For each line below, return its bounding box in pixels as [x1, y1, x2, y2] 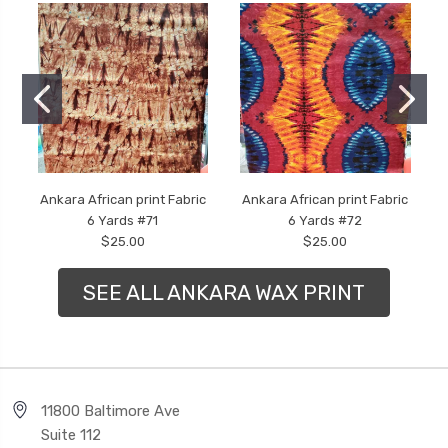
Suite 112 [41, 426, 101, 444]
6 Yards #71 [87, 213, 159, 228]
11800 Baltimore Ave [41, 402, 180, 420]
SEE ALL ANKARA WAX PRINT [83, 280, 365, 305]
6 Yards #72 [288, 213, 363, 228]
